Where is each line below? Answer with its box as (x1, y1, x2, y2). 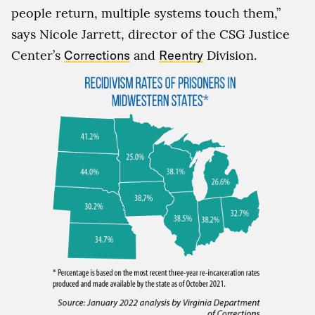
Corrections (64, 47, 130, 64)
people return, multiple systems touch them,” (11, 5, 281, 22)
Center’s (11, 47, 64, 64)
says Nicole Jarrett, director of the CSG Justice (11, 26, 290, 43)
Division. (203, 47, 257, 64)
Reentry (159, 47, 203, 64)
